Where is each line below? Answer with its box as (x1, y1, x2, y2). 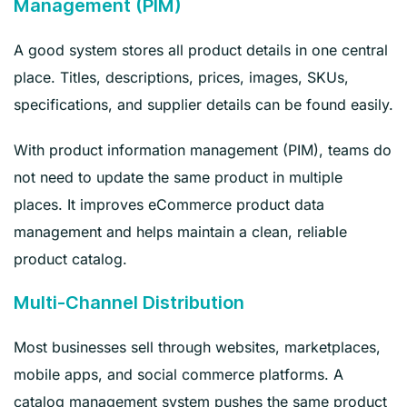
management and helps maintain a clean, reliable (14, 222, 347, 241)
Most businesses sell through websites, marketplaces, (14, 337, 381, 356)
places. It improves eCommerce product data (14, 194, 324, 213)
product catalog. (14, 249, 127, 268)
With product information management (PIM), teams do (14, 140, 392, 159)
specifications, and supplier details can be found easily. (14, 94, 393, 114)
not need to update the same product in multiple (14, 167, 342, 186)
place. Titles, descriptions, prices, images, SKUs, (14, 67, 349, 86)
